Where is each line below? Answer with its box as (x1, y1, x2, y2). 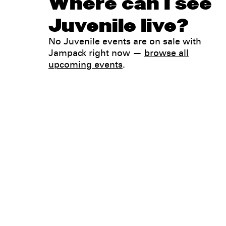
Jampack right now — (48, 49, 144, 59)
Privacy (196, 213, 224, 221)
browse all (144, 49, 189, 59)
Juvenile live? (48, 12, 189, 40)
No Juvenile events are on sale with (48, 38, 201, 47)
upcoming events (48, 61, 123, 71)
